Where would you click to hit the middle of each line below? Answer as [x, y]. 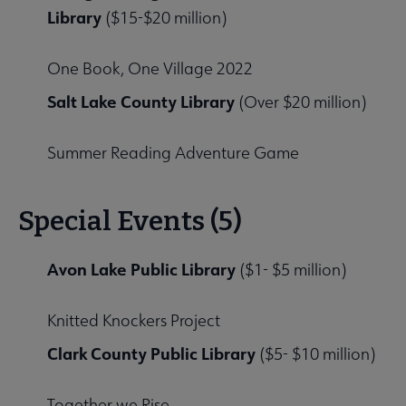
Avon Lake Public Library [141, 270]
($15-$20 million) [166, 18]
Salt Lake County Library [141, 102]
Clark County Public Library [151, 354]
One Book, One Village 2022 [150, 69]
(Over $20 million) [300, 102]
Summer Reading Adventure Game [173, 153]
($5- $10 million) [315, 354]
